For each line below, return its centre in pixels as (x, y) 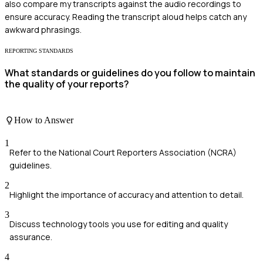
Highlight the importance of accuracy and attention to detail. (127, 195)
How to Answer (44, 120)
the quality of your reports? (67, 84)
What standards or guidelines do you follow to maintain (130, 73)
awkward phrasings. (43, 30)
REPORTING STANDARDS (39, 51)
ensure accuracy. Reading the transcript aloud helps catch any (126, 17)
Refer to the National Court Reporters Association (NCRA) (123, 153)
